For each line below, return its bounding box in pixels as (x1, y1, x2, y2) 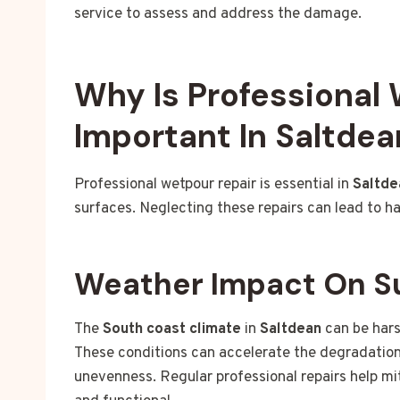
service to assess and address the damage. (74, 4, 362, 25)
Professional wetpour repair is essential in (74, 175, 353, 196)
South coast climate (103, 320, 241, 340)
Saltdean (260, 320, 321, 340)
